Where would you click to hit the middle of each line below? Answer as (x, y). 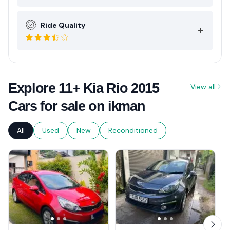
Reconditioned (133, 130)
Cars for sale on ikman (77, 106)
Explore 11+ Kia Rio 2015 (84, 88)
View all (203, 87)
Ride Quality (63, 25)
